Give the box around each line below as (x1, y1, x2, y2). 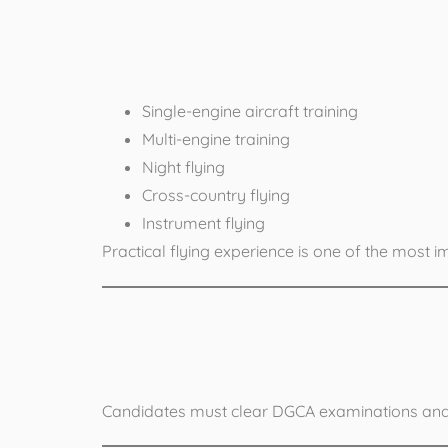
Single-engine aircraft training (142, 101, 358, 122)
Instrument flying (142, 213, 265, 234)
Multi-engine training (142, 129, 290, 150)
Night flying (142, 157, 225, 178)
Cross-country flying (142, 185, 290, 206)
